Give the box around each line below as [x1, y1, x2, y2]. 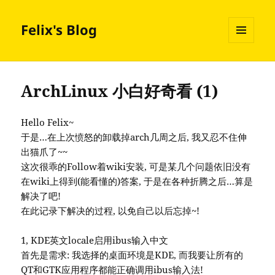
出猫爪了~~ [21, 145, 68, 158]
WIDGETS [228, 63, 263, 74]
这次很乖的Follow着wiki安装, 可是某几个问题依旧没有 [21, 160, 251, 173]
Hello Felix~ [21, 116, 74, 129]
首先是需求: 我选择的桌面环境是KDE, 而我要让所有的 [21, 249, 244, 261]
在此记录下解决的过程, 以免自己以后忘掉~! [21, 204, 200, 217]
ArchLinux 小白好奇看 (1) [21, 80, 219, 103]
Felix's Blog [21, 20, 98, 39]
